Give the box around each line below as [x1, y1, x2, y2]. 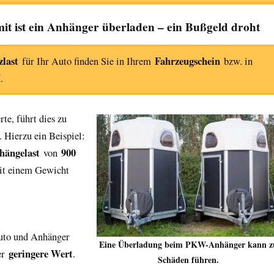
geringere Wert [9, 246, 73, 261]
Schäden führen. [158, 253, 219, 266]
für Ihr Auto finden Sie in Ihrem [18, 54, 155, 68]
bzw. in [220, 54, 253, 68]
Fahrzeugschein [155, 53, 220, 68]
